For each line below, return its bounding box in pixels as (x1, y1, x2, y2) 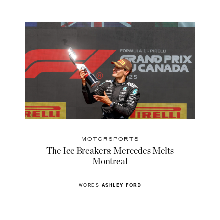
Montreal (92, 157, 128, 166)
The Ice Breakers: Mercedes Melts (46, 147, 174, 156)
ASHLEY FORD (101, 183, 142, 189)
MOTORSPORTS (81, 137, 139, 143)
